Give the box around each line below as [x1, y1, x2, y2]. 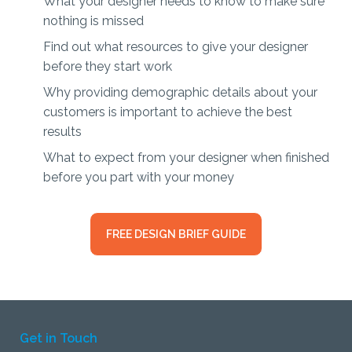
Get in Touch [20, 330, 97, 346]
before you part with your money [43, 169, 234, 185]
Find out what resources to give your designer [43, 38, 308, 54]
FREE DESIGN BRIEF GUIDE [106, 227, 246, 240]
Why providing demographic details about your [43, 84, 317, 100]
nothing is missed [43, 13, 144, 28]
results [43, 123, 82, 139]
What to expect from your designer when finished [43, 149, 329, 165]
